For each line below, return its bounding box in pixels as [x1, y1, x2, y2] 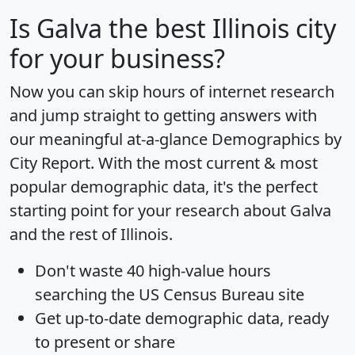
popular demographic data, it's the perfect [10, 175, 318, 197]
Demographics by [212, 128, 342, 150]
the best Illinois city [102, 10, 336, 45]
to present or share [35, 330, 175, 353]
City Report [10, 151, 90, 174]
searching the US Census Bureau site [35, 283, 304, 305]
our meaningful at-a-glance [10, 128, 212, 150]
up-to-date [65, 307, 141, 329]
